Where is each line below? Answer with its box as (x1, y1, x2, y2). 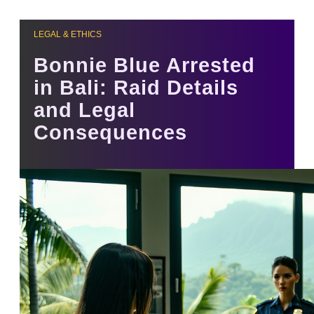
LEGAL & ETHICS (34, 29, 102, 39)
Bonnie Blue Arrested (34, 54, 255, 77)
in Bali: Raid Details (34, 76, 238, 100)
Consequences (34, 121, 187, 144)
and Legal (34, 99, 135, 122)
